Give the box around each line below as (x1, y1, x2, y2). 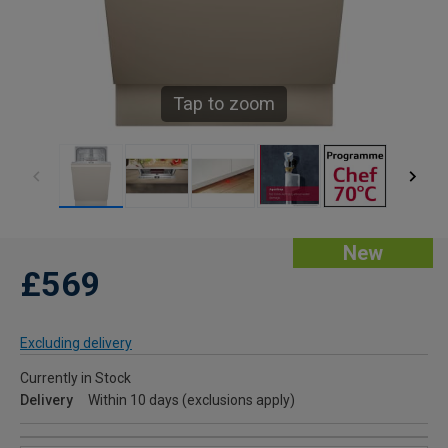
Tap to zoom (173, 93, 275, 115)
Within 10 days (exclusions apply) (88, 392, 295, 409)
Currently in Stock (20, 370, 131, 387)
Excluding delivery (20, 335, 132, 352)
